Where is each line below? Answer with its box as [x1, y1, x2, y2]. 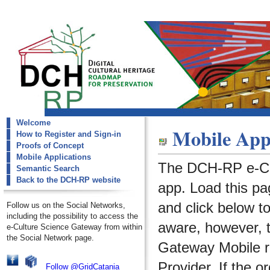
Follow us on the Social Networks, [7, 201, 125, 210]
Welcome [16, 118, 51, 127]
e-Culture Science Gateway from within [7, 222, 142, 231]
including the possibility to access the [7, 212, 138, 221]
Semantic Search [16, 164, 80, 173]
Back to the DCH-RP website [16, 175, 121, 184]
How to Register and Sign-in [16, 130, 121, 139]
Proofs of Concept [16, 141, 84, 150]
